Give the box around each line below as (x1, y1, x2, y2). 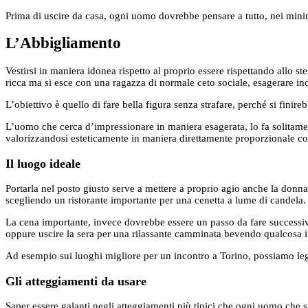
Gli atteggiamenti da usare (5, 274, 146, 288)
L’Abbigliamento (5, 34, 121, 52)
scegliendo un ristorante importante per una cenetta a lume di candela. (5, 195, 306, 206)
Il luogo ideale (5, 156, 80, 170)
